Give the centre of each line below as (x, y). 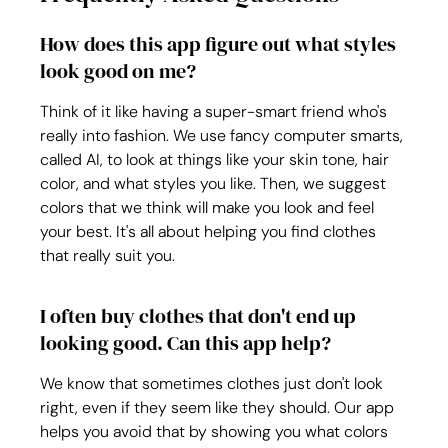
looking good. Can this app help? (186, 343)
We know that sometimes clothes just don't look (214, 383)
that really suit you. (108, 255)
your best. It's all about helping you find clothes (210, 231)
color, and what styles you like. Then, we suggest (215, 183)
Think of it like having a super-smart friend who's (216, 111)
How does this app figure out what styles (220, 44)
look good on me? (118, 71)
